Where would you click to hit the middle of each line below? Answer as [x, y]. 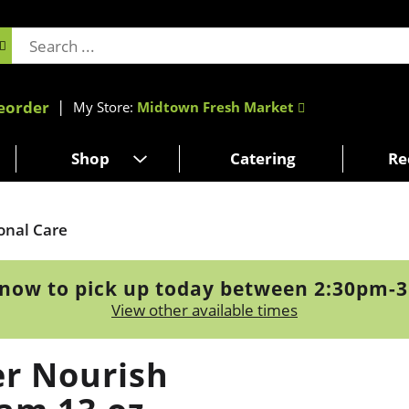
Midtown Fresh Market [215, 106]
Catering [263, 158]
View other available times [204, 309]
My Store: [105, 106]
